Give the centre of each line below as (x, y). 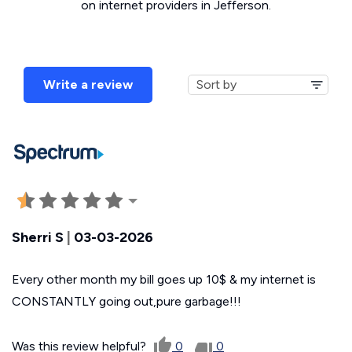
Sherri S (38, 237)
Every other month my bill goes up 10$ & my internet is (164, 279)
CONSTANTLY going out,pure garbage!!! (126, 301)
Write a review (88, 84)
